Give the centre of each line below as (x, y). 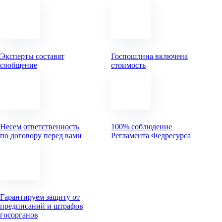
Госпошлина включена (149, 56)
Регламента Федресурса (151, 136)
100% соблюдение (141, 127)
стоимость (128, 65)
